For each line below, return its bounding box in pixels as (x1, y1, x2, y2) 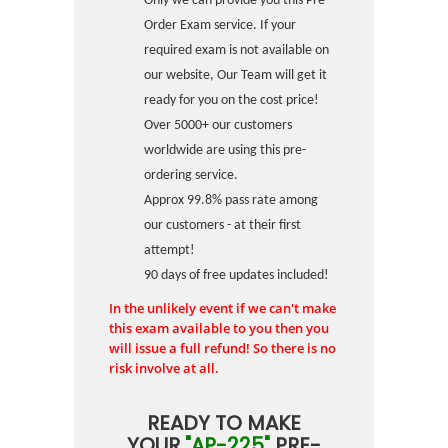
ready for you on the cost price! (144, 93, 319, 108)
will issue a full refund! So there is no (109, 339, 336, 357)
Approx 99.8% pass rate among (144, 193, 318, 208)
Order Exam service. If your (144, 18, 296, 33)
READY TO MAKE (147, 409, 301, 437)
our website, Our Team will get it (144, 68, 327, 83)
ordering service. (144, 168, 238, 183)
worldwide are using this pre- (144, 143, 306, 158)
